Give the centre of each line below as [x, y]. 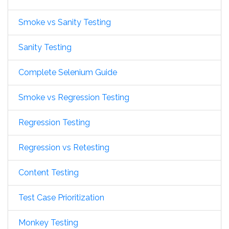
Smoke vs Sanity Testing [65, 22]
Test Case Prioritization [61, 198]
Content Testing [49, 173]
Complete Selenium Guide [68, 73]
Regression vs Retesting [64, 148]
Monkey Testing [48, 223]
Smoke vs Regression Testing [74, 98]
